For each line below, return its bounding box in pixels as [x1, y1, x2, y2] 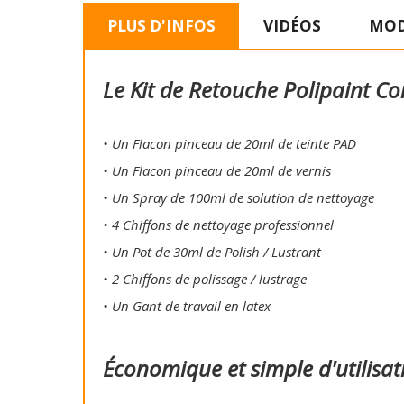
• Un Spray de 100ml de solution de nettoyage [103, 188, 374, 207]
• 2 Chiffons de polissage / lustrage [103, 270, 307, 289]
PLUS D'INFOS [106, 14, 216, 36]
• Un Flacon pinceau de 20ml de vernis [103, 161, 331, 180]
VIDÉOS [262, 14, 321, 36]
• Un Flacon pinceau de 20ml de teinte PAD [103, 134, 356, 153]
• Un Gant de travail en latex [103, 297, 271, 316]
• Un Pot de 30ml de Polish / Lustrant [103, 243, 321, 262]
